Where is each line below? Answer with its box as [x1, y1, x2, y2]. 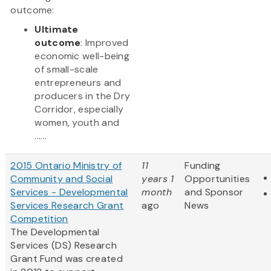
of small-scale [34, 63, 99, 76]
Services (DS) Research [10, 239, 117, 252]
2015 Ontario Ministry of [10, 159, 122, 172]
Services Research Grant [10, 199, 124, 212]
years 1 [142, 172, 174, 186]
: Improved [80, 36, 129, 50]
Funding [184, 159, 221, 172]
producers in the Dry [34, 90, 131, 103]
